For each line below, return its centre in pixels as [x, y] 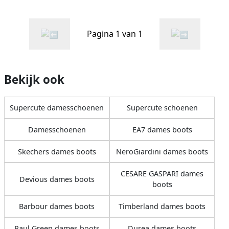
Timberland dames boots [162, 207]
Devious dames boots [57, 179]
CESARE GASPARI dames [162, 174]
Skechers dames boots [57, 152]
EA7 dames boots [162, 130]
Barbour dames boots [57, 207]
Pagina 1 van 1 [114, 34]
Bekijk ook [34, 80]
